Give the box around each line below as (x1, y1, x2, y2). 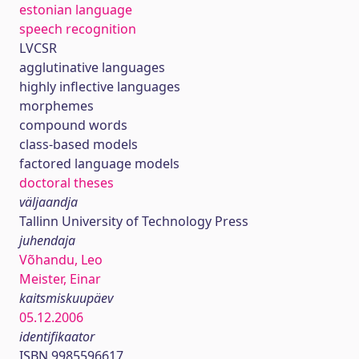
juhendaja (19, 232, 75, 249)
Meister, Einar (19, 270, 101, 288)
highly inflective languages (19, 78, 180, 95)
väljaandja (19, 193, 78, 211)
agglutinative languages (19, 58, 165, 76)
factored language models (19, 155, 179, 172)
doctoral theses (19, 174, 114, 192)
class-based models (19, 135, 138, 153)
